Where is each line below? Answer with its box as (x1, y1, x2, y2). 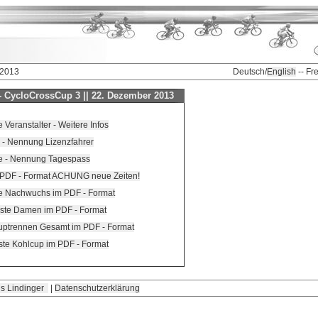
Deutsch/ (233, 67, 267, 77)
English (267, 67, 296, 77)
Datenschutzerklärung (54, 283, 140, 293)
